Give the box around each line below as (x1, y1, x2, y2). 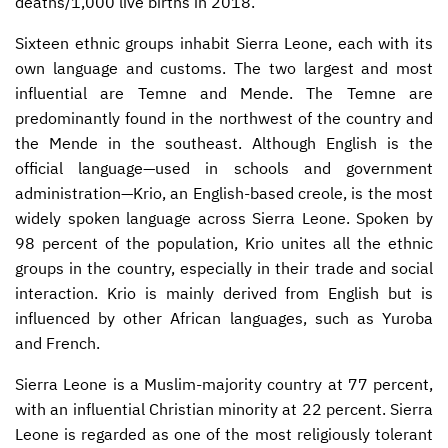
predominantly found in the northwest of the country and (15, 107, 433, 128)
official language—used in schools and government (15, 157, 433, 178)
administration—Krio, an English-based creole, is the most (15, 182, 433, 203)
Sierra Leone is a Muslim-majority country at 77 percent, (15, 373, 433, 394)
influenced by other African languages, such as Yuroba (15, 307, 433, 328)
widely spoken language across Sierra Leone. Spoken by (15, 207, 433, 228)
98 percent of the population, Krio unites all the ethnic (15, 232, 433, 253)
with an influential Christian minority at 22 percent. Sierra (15, 398, 433, 419)
